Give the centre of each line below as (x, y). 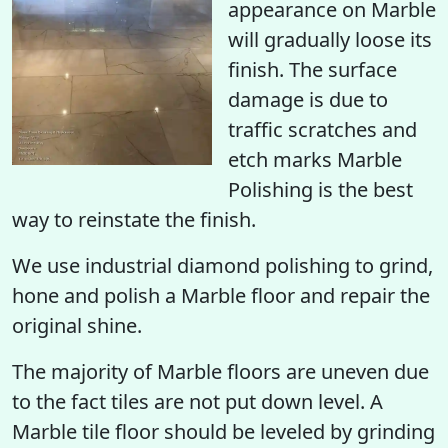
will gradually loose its (330, 39)
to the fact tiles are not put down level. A (197, 401)
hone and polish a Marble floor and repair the (221, 295)
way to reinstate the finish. (134, 219)
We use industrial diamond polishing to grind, (222, 265)
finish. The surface (312, 69)
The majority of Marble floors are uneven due (220, 371)
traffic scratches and (322, 129)
